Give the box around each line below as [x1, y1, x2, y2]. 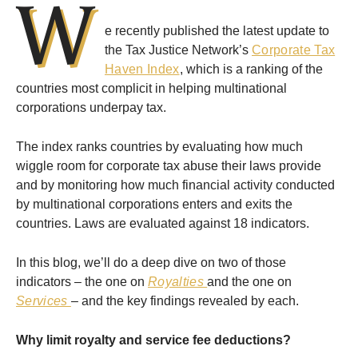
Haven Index [105, 62, 180, 77]
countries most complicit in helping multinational [16, 82, 287, 96]
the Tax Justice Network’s [105, 43, 252, 58]
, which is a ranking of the [179, 62, 323, 77]
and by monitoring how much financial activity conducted [16, 178, 335, 193]
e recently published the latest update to [105, 24, 329, 38]
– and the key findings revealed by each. [70, 294, 302, 308]
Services [16, 294, 71, 308]
